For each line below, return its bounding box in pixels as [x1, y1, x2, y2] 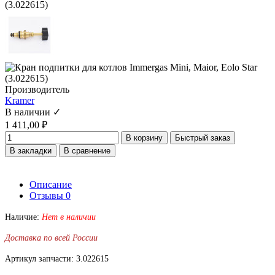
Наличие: [5, 212, 42, 222]
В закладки [10, 145, 52, 155]
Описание [29, 179, 72, 190]
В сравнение [64, 145, 110, 155]
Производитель [5, 83, 69, 95]
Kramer [5, 95, 34, 106]
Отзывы [29, 190, 66, 201]
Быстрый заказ [175, 133, 230, 142]
